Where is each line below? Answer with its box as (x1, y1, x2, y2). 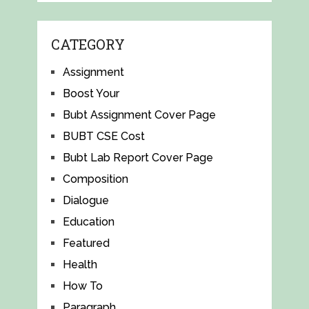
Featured (62, 237, 110, 250)
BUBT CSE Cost (62, 130, 145, 143)
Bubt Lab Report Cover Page (62, 151, 213, 165)
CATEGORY (50, 35, 125, 54)
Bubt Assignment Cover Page (62, 108, 216, 122)
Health (62, 258, 97, 272)
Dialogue (62, 194, 109, 208)
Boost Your (62, 87, 119, 101)
